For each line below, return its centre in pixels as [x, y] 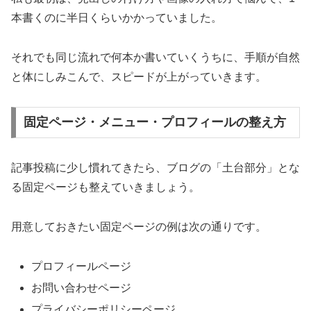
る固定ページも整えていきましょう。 [106, 187]
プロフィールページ [82, 266]
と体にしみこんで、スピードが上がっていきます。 [139, 76]
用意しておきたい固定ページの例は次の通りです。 [139, 227]
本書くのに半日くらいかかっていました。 [117, 18]
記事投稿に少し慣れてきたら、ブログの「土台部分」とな [155, 168]
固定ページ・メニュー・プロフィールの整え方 [154, 123]
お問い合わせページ [82, 288]
